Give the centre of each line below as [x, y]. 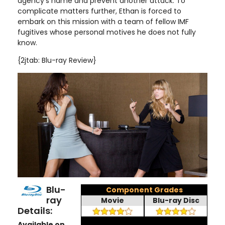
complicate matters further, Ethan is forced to [99, 11]
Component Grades [144, 190]
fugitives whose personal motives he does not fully [107, 32]
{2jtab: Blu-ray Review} [57, 60]
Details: [35, 210]
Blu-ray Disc [176, 200]
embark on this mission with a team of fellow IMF [103, 21]
